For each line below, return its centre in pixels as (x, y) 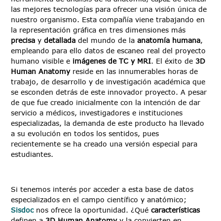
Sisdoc (22, 210)
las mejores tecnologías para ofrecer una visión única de (109, 9)
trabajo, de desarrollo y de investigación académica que (108, 81)
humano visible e (42, 61)
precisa (23, 40)
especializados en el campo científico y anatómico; (99, 199)
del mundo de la (107, 40)
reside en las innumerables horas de (134, 71)
